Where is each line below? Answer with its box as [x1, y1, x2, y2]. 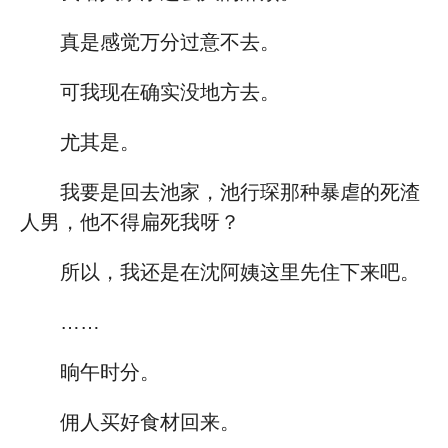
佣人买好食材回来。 [60, 411, 240, 433]
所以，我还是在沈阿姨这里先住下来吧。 [60, 261, 420, 283]
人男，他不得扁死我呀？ [20, 211, 240, 233]
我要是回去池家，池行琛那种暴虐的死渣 [60, 181, 420, 203]
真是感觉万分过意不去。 [60, 31, 280, 53]
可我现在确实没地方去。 [60, 81, 280, 103]
